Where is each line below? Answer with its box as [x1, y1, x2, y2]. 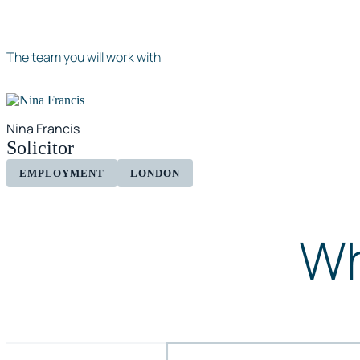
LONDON [130, 166, 180, 179]
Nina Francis [6, 119, 80, 137]
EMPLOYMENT [19, 166, 104, 179]
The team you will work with [6, 48, 161, 67]
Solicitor [6, 137, 74, 158]
